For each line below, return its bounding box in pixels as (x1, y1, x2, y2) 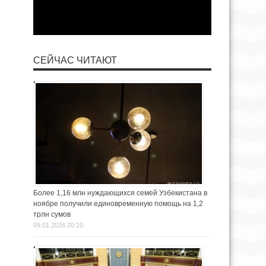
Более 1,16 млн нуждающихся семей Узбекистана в (33, 188, 207, 197)
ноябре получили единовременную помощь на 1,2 (33, 199, 203, 208)
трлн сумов (33, 210, 71, 218)
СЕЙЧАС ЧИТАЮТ (33, 55, 117, 65)
